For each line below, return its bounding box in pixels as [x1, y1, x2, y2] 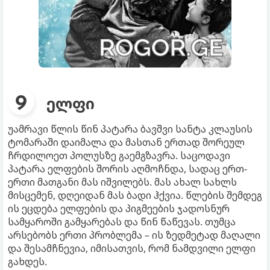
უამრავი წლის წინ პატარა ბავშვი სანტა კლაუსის [8, 122, 253, 136]
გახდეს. [8, 255, 47, 269]
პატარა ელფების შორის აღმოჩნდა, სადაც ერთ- [8, 162, 247, 176]
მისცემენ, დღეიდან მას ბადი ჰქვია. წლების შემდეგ [8, 189, 262, 202]
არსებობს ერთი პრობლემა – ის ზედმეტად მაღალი [8, 228, 260, 242]
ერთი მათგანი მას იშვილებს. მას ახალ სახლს [8, 175, 237, 189]
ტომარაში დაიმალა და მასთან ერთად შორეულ [8, 136, 245, 149]
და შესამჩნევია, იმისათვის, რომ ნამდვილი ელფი [8, 242, 256, 256]
